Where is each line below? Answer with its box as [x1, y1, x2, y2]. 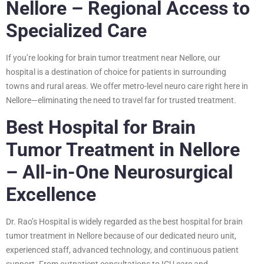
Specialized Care [6, 19, 147, 42]
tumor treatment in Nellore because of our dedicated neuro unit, [6, 230, 236, 240]
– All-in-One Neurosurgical [6, 160, 233, 183]
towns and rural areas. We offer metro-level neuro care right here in [6, 81, 248, 91]
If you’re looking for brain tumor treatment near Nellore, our [6, 52, 220, 62]
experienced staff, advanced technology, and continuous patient [6, 245, 239, 255]
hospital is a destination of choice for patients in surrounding [6, 67, 226, 77]
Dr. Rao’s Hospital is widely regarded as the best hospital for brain [6, 216, 243, 226]
